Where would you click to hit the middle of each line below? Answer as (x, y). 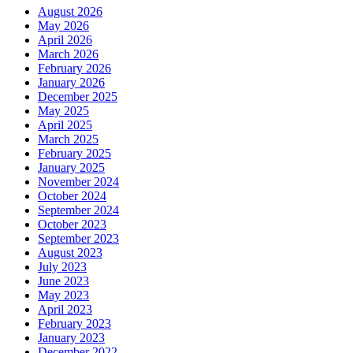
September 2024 (78, 210)
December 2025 (78, 97)
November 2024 (78, 182)
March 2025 (68, 139)
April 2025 (65, 125)
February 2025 (74, 154)
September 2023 (78, 239)
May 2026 (63, 26)
